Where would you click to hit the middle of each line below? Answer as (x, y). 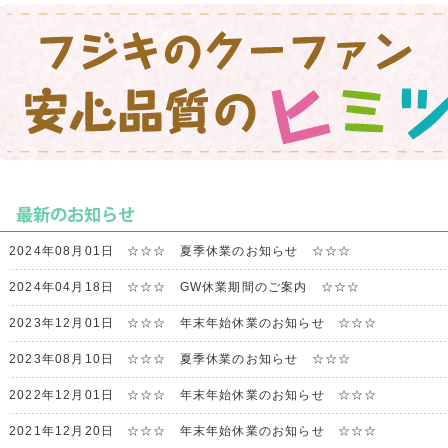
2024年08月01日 (68, 251)
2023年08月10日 (68, 359)
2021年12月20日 (68, 431)
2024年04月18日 (68, 287)
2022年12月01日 (68, 395)
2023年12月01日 (68, 323)
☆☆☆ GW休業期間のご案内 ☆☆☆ (243, 287)
